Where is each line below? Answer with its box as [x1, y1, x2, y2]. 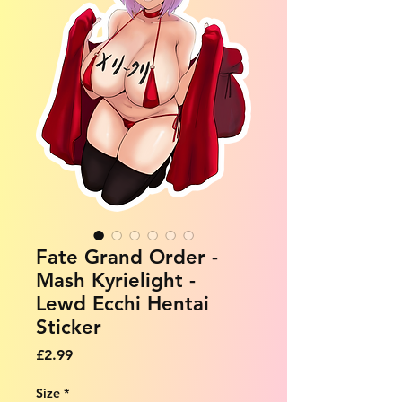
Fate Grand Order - [36, 244, 218, 269]
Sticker [36, 314, 101, 339]
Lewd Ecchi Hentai [36, 291, 209, 316]
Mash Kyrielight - [36, 267, 196, 293]
